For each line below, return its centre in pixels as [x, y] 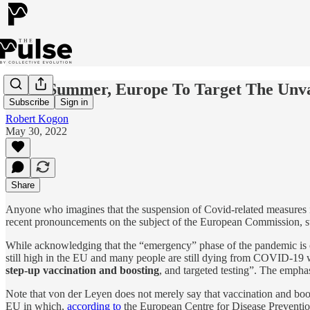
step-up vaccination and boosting [82, 270]
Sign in [74, 102]
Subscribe [29, 102]
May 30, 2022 [36, 131]
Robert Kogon [37, 118]
